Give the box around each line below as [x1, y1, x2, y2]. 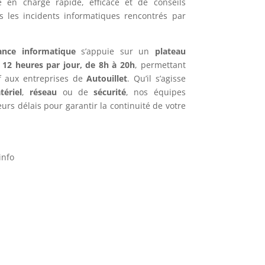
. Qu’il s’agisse [127, 72, 186, 84]
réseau [30, 86, 57, 98]
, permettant [135, 59, 186, 70]
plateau [154, 45, 186, 57]
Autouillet [86, 72, 128, 84]
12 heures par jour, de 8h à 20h [2, 59, 135, 70]
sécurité [93, 86, 127, 98]
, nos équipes [126, 86, 186, 98]
